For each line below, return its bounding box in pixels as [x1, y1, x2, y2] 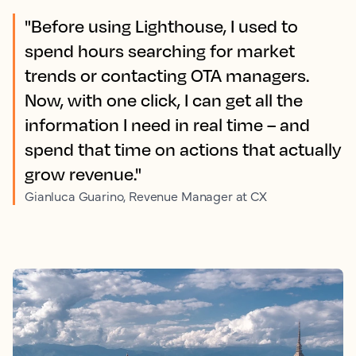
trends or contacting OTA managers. [25, 64, 309, 86]
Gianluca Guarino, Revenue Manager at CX [25, 187, 267, 204]
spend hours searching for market [25, 40, 295, 61]
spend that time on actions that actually [25, 138, 342, 160]
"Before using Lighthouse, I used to [25, 15, 298, 37]
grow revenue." [25, 163, 141, 184]
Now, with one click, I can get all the [25, 89, 303, 110]
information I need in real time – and [25, 114, 310, 135]
